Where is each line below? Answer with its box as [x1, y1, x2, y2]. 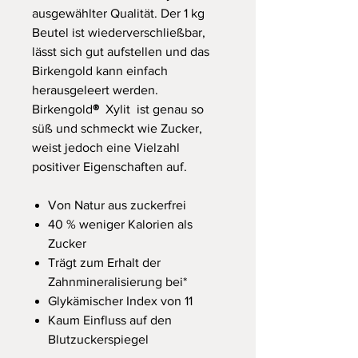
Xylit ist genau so [102, 102, 204, 117]
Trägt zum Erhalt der [48, 256, 161, 270]
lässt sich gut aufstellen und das [32, 45, 209, 59]
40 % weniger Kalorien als [48, 217, 193, 232]
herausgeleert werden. [32, 83, 158, 97]
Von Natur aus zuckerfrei [48, 198, 186, 213]
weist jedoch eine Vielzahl [32, 141, 180, 155]
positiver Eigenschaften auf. [32, 160, 187, 174]
